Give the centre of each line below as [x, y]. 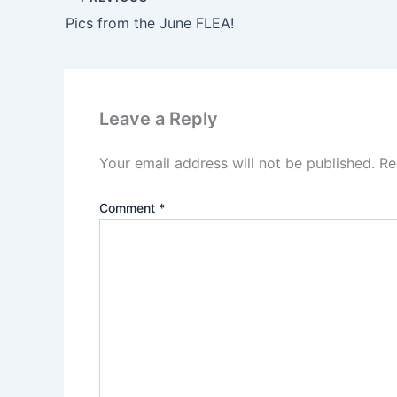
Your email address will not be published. [237, 163]
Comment [129, 207]
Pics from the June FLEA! [150, 23]
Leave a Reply [159, 118]
